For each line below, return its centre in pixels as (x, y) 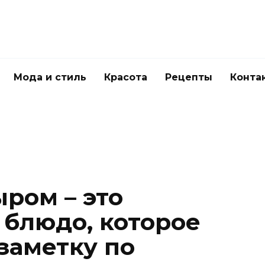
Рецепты (189, 77)
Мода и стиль (50, 77)
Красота (126, 77)
